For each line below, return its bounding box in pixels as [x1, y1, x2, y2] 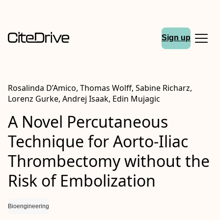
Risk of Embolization [8, 170, 156, 191]
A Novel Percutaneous [8, 111, 168, 132]
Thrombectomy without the [8, 150, 210, 171]
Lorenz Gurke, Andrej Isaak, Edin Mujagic [8, 93, 160, 104]
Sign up [162, 33, 191, 42]
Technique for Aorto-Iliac [8, 131, 188, 152]
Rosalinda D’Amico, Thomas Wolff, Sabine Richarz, [8, 82, 192, 93]
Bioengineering [8, 203, 49, 210]
